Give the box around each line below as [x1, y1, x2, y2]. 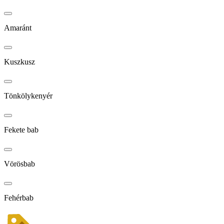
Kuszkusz [4, 57, 35, 66]
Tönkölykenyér [4, 91, 52, 100]
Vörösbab [4, 159, 35, 168]
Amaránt [4, 23, 31, 32]
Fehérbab [4, 193, 33, 202]
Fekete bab [4, 125, 38, 134]
